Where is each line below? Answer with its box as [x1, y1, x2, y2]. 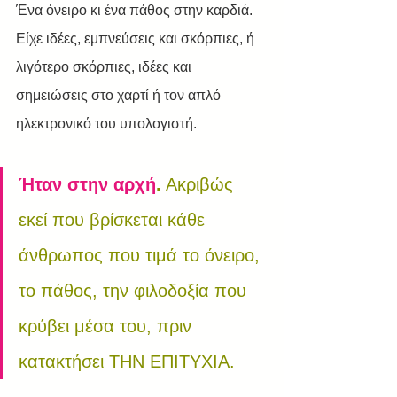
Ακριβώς [161, 175, 238, 194]
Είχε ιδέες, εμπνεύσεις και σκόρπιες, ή [16, 31, 258, 46]
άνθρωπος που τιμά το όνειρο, [19, 245, 265, 265]
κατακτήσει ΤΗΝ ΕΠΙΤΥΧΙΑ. [19, 352, 235, 371]
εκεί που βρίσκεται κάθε [19, 210, 210, 230]
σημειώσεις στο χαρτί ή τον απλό [16, 88, 224, 103]
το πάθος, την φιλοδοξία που [19, 281, 252, 300]
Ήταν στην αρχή [19, 175, 156, 194]
